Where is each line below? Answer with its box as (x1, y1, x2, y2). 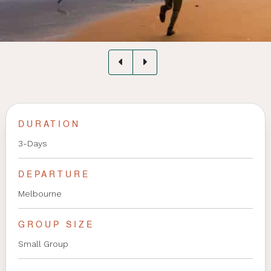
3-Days (18, 138, 47, 148)
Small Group (18, 238, 68, 249)
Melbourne (18, 188, 62, 198)
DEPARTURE (18, 168, 90, 180)
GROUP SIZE (18, 218, 94, 230)
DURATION (18, 118, 80, 129)
